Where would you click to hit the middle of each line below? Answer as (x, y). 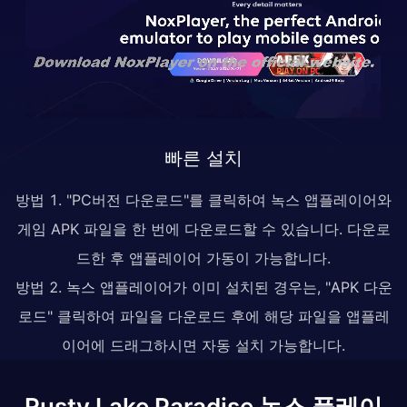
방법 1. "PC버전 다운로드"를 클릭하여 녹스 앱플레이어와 (203, 199)
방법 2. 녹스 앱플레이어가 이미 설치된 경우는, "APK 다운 (203, 287)
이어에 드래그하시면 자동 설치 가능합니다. (203, 345)
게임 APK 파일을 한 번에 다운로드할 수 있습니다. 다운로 (203, 228)
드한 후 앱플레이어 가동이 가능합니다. (203, 258)
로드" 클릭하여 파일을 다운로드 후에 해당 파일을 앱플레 (203, 316)
